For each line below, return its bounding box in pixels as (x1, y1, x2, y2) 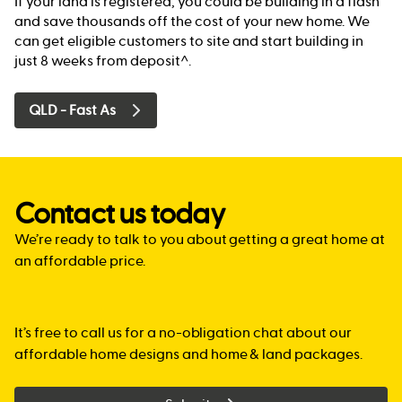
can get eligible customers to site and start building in (14, 32, 363, 49)
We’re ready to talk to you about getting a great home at (14, 231, 386, 248)
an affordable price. (14, 252, 145, 269)
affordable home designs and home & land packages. (14, 345, 363, 363)
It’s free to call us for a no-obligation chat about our (14, 324, 353, 341)
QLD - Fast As (29, 101, 116, 118)
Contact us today (14, 197, 225, 232)
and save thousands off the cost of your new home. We (14, 13, 370, 30)
